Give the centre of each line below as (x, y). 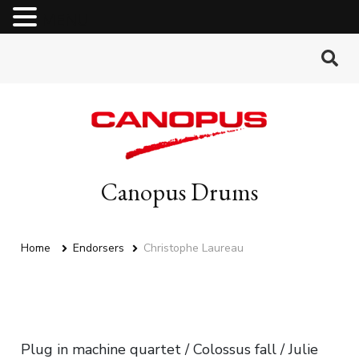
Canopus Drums (179, 192)
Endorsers (99, 248)
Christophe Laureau (194, 248)
